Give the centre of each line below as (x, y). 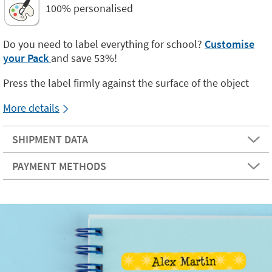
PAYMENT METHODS (59, 166)
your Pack (27, 58)
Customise (229, 44)
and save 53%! (84, 58)
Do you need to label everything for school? (104, 44)
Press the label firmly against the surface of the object (126, 83)
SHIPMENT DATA (50, 139)
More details (31, 108)
